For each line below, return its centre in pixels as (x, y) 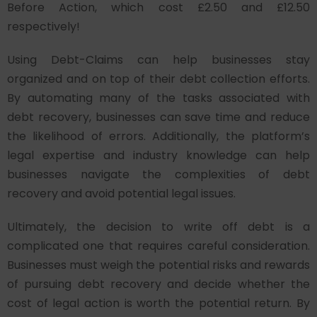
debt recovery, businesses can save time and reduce (158, 117)
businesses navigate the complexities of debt (158, 174)
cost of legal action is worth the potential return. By (158, 303)
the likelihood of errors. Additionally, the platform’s (158, 136)
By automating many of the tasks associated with (158, 98)
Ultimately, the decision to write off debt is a (158, 227)
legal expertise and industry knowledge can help (158, 155)
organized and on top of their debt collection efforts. (158, 79)
